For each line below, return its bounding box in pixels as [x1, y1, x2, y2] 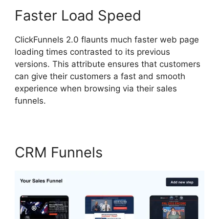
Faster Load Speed [15, 7, 141, 24]
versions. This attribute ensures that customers [15, 59, 200, 69]
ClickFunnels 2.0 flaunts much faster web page [15, 35, 199, 44]
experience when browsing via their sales [15, 84, 177, 93]
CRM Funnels [15, 144, 103, 161]
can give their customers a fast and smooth [15, 71, 185, 81]
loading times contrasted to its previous [15, 47, 170, 57]
